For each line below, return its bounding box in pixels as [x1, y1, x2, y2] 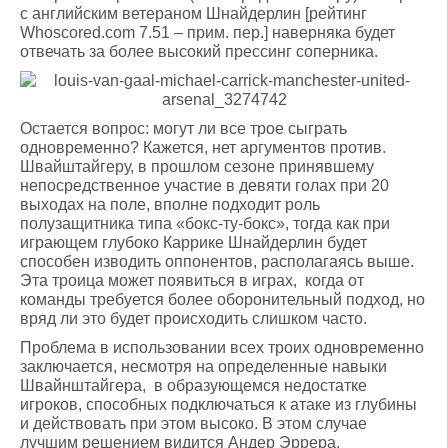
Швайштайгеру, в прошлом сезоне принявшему [20, 158, 374, 175]
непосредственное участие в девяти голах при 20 [20, 177, 389, 194]
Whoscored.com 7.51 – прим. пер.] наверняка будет [20, 24, 395, 41]
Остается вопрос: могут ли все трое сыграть [20, 120, 347, 137]
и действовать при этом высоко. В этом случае [20, 415, 367, 432]
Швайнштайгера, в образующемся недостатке [20, 377, 367, 394]
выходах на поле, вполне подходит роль [20, 196, 320, 213]
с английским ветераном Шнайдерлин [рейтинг [20, 5, 367, 22]
